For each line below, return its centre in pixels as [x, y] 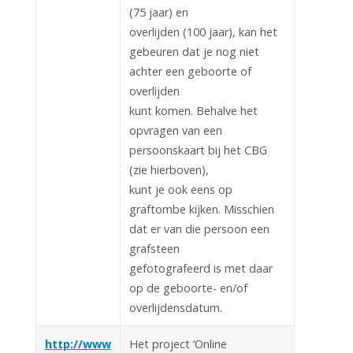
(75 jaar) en [158, 12]
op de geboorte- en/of [188, 288]
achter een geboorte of [190, 71]
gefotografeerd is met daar [201, 268]
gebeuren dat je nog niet [194, 51]
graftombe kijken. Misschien [201, 209]
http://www [78, 344]
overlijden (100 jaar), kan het [203, 32]
